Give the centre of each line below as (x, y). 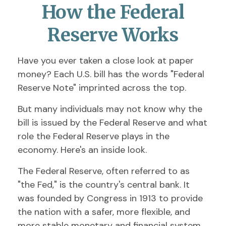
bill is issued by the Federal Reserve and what (112, 123)
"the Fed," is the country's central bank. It (104, 185)
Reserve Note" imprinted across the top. (102, 88)
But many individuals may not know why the (110, 109)
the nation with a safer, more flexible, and (104, 212)
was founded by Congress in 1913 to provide (110, 198)
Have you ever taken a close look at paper (106, 61)
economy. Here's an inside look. (82, 150)
